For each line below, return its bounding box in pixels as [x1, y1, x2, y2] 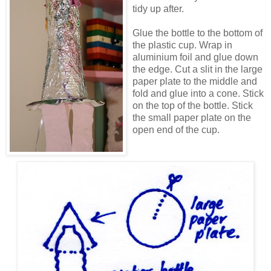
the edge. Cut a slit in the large [132, 64, 263, 74]
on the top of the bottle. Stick [132, 100, 253, 111]
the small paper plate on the [132, 112, 251, 123]
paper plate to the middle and [132, 76, 257, 87]
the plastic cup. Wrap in [132, 39, 232, 50]
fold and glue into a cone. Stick [132, 88, 264, 99]
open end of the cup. [132, 124, 220, 135]
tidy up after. [132, 3, 184, 14]
